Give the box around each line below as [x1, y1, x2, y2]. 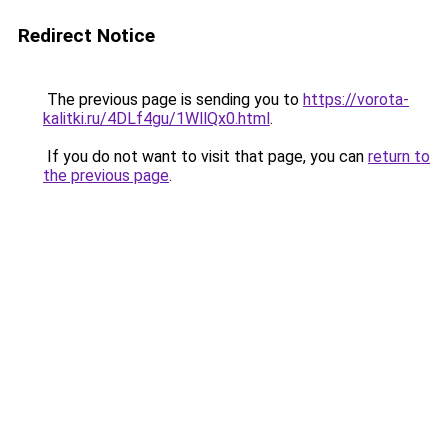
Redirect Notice [18, 24, 155, 47]
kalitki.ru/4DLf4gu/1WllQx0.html [43, 109, 270, 128]
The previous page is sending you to [43, 90, 303, 109]
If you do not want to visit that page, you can [43, 147, 368, 166]
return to [368, 147, 430, 166]
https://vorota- [303, 90, 409, 109]
